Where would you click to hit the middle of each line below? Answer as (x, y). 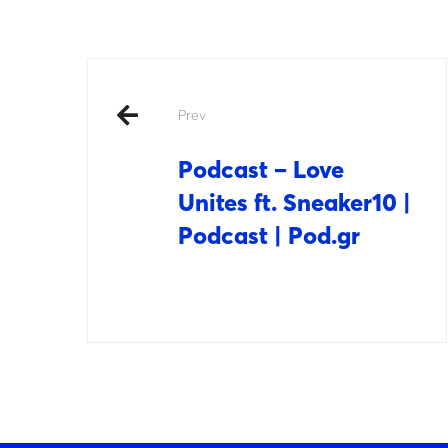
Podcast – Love (261, 169)
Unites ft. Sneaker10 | (294, 202)
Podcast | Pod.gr (269, 235)
